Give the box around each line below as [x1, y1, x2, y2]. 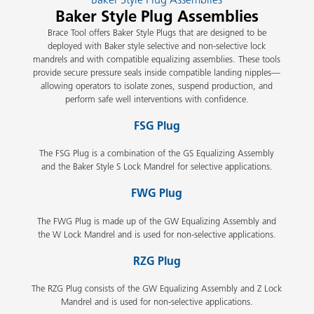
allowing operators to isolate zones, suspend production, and [41, 80, 273, 91]
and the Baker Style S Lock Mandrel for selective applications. [41, 161, 273, 172]
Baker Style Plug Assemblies [55, 6, 259, 25]
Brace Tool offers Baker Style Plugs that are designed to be [47, 27, 266, 38]
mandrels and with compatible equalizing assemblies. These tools [33, 53, 281, 64]
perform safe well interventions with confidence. [64, 93, 249, 104]
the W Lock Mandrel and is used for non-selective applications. [37, 228, 276, 240]
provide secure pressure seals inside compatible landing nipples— [33, 67, 281, 78]
